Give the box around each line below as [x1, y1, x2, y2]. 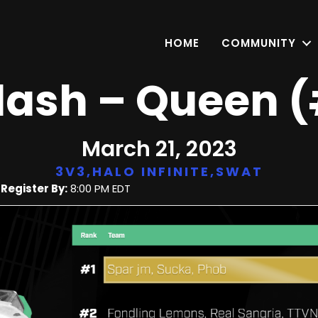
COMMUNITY [221, 35, 297, 51]
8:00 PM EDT [67, 181, 131, 196]
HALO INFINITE [92, 163, 210, 180]
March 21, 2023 [81, 134, 237, 164]
